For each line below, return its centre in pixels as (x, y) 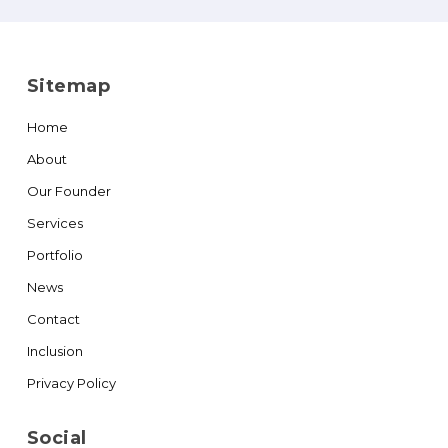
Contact (53, 319)
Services (54, 223)
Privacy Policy (71, 383)
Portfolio (54, 255)
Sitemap (68, 86)
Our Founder (68, 191)
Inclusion (54, 351)
